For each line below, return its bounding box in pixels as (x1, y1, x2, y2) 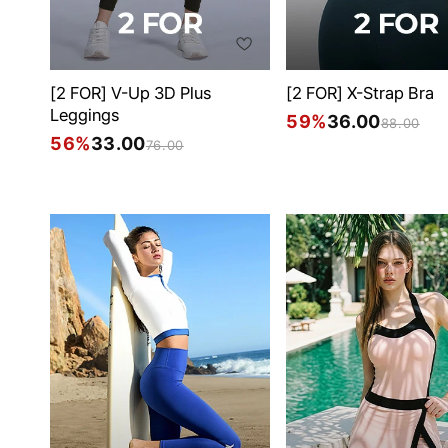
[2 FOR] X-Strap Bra (286, 82, 434, 103)
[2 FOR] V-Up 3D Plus (50, 82, 211, 103)
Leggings (50, 104, 119, 125)
